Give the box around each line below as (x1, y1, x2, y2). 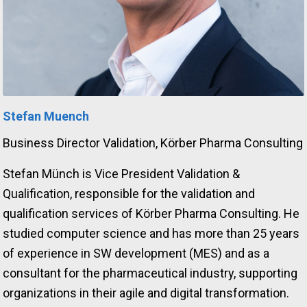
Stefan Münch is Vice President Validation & (3, 166, 241, 181)
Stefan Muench (3, 108, 90, 123)
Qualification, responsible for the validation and (3, 186, 256, 201)
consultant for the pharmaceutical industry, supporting (3, 265, 298, 280)
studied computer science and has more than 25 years (3, 225, 300, 241)
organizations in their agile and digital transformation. (3, 285, 290, 300)
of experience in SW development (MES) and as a (3, 245, 270, 260)
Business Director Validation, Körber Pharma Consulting (3, 136, 304, 151)
